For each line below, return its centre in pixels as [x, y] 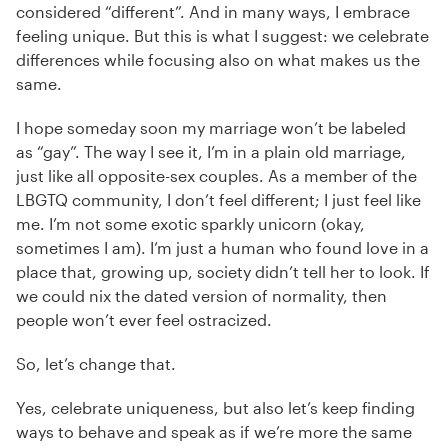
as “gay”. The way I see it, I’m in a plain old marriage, [211, 151]
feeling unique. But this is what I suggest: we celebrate [222, 35]
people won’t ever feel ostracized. [146, 319]
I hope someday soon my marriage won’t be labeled [211, 127]
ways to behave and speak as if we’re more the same [214, 431]
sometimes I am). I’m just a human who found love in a [222, 247]
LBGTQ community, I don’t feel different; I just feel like [218, 199]
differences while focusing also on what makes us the [218, 59]
